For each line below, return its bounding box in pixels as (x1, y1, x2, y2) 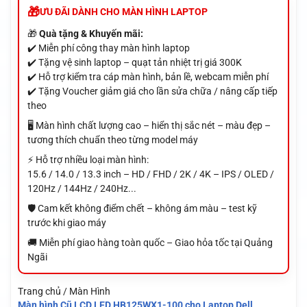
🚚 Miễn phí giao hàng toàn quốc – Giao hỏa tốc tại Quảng (27, 236, 273, 248)
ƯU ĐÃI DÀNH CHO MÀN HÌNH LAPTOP (39, 5, 208, 17)
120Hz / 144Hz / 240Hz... (27, 182, 136, 194)
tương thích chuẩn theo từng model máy (27, 134, 198, 145)
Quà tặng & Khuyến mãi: (38, 27, 143, 39)
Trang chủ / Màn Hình (17, 285, 110, 297)
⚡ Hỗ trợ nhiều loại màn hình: (27, 153, 149, 165)
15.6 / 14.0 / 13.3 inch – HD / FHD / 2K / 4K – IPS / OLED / (27, 168, 274, 180)
